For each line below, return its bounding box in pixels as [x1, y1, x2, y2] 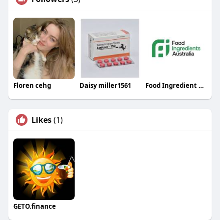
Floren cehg [13, 81, 51, 90]
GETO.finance [13, 202, 56, 211]
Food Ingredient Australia [198, 81, 204, 90]
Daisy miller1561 [79, 81, 131, 90]
